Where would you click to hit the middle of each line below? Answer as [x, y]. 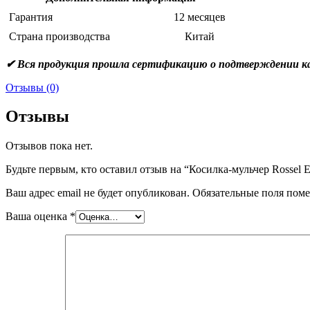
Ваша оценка [38, 217]
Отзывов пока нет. [49, 146]
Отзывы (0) [32, 87]
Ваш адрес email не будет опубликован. [98, 193]
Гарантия [31, 17]
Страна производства [60, 36]
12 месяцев [199, 17]
